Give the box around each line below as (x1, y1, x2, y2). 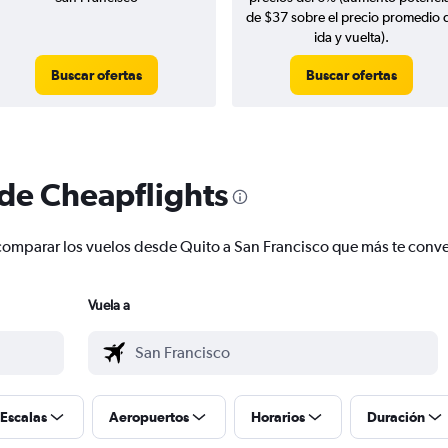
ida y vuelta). (314, 29, 389, 46)
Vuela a (88, 297, 130, 314)
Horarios (251, 409, 305, 426)
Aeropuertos (109, 409, 189, 426)
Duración (367, 409, 425, 426)
